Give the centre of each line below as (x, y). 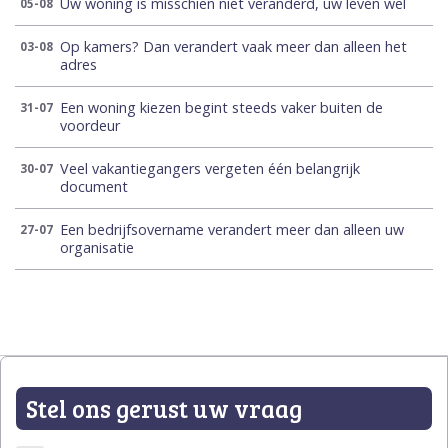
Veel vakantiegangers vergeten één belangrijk (210, 169)
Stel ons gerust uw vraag (164, 409)
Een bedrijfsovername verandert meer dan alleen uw (232, 230)
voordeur (90, 126)
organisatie (97, 248)
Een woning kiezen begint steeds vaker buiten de (221, 108)
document (94, 187)
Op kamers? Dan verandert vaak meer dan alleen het (233, 47)
